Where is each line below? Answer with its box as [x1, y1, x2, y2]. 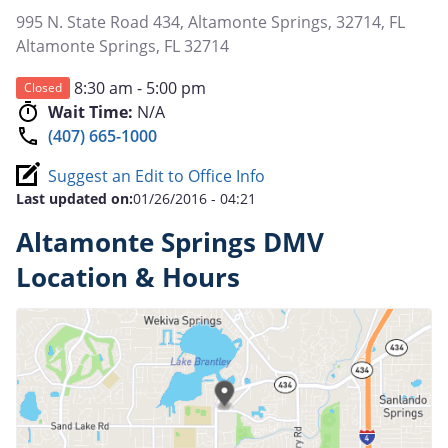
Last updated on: [16, 188, 133, 208]
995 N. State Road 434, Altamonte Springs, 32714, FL [16, 10, 405, 33]
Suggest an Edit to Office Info [48, 164, 265, 187]
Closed [24, 78, 62, 96]
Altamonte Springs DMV [16, 224, 324, 260]
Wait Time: [48, 100, 133, 123]
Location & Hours [16, 259, 240, 295]
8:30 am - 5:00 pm [74, 76, 206, 99]
